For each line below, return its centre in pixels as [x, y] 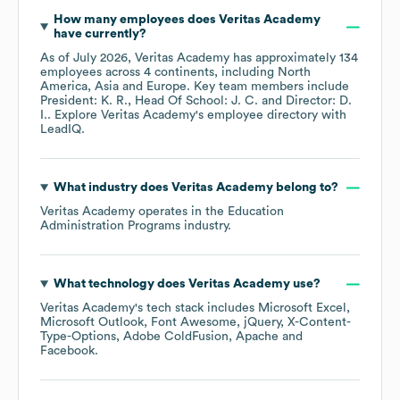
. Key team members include [268, 87]
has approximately [284, 58]
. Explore [74, 116]
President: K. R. [84, 101]
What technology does [121, 284]
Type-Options [78, 337]
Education [256, 212]
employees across [92, 73]
